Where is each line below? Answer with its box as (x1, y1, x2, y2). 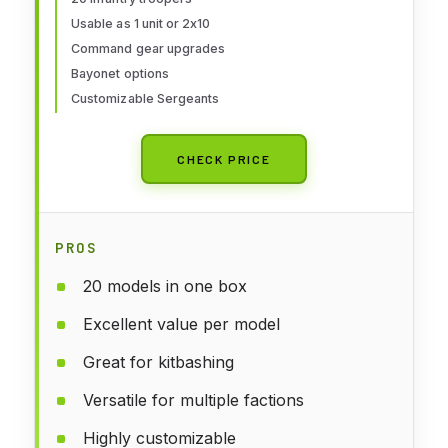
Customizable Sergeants (71, 90, 220, 106)
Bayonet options (71, 65, 169, 81)
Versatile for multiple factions (83, 389, 304, 410)
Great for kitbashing (83, 351, 234, 372)
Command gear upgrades (71, 40, 226, 56)
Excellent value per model (83, 313, 280, 334)
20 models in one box (83, 275, 247, 296)
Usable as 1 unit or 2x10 (71, 15, 211, 31)
